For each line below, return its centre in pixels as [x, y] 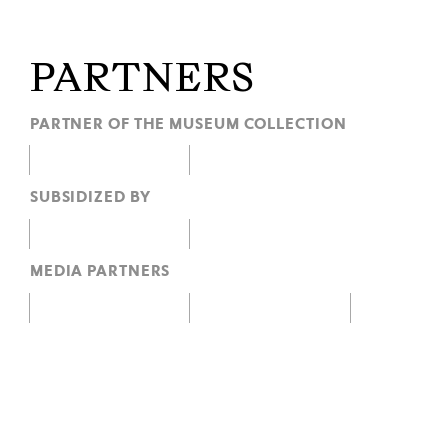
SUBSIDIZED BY [90, 197]
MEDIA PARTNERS [100, 270]
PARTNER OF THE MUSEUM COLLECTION [188, 123]
